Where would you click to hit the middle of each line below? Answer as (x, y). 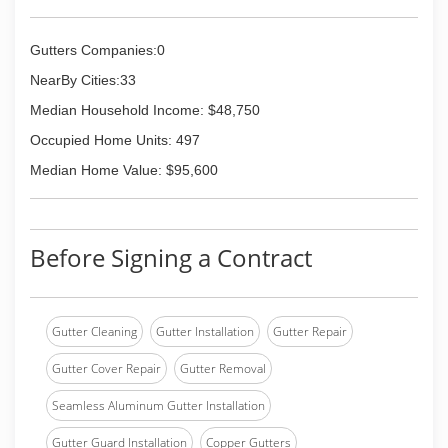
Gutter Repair (310, 331)
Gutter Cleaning (94, 331)
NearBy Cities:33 (83, 80)
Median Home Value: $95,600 (124, 170)
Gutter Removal (223, 368)
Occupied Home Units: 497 (115, 140)
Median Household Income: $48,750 (145, 110)
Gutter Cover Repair (106, 368)
